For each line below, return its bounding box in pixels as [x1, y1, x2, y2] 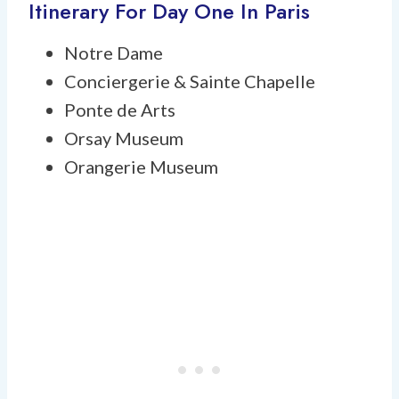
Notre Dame [64, 41, 163, 63]
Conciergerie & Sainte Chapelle [64, 69, 315, 92]
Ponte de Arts [64, 98, 175, 120]
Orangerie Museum [64, 155, 218, 177]
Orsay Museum [64, 126, 183, 149]
